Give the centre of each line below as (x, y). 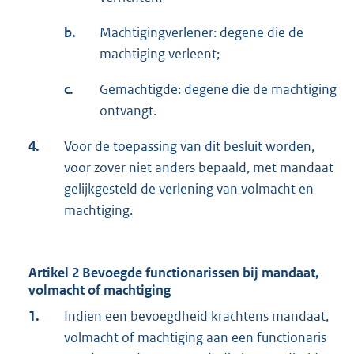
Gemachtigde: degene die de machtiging (218, 89)
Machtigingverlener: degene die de (201, 32)
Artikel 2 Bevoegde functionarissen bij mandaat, (174, 272)
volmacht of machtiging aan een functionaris (195, 337)
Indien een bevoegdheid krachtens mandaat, (196, 316)
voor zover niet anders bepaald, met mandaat (199, 167)
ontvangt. (128, 110)
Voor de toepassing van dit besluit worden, (189, 146)
